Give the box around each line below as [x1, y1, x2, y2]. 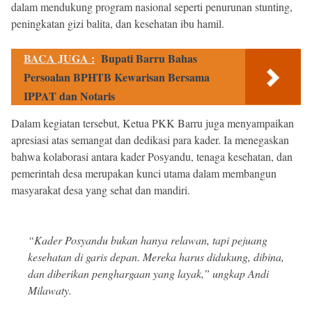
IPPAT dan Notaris [24, 87, 115, 104]
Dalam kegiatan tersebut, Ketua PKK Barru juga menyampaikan [11, 115, 294, 130]
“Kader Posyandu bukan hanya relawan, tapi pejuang [28, 232, 267, 247]
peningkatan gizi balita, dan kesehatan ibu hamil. [11, 15, 224, 31]
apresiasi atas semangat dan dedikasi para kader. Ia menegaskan [11, 132, 289, 147]
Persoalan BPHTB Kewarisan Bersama [24, 68, 210, 85]
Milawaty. [28, 282, 72, 297]
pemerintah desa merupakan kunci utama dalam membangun [11, 165, 276, 180]
